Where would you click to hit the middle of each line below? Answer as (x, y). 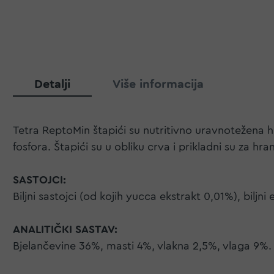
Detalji (52, 85)
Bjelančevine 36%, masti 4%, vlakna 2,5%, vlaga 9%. (142, 246)
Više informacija (158, 85)
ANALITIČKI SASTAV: (65, 230)
